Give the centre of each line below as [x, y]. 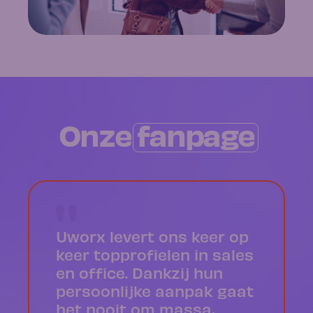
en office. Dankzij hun [139, 272]
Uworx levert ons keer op [152, 236]
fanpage [196, 133]
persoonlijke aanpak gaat [155, 290]
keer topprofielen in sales [155, 254]
